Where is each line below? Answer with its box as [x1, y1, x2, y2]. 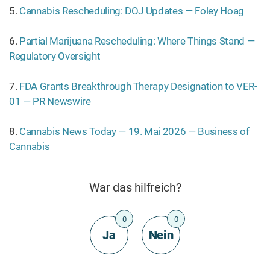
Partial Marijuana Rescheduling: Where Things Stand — [19, 35, 255, 47]
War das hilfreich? [89, 180, 181, 195]
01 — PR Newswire [9, 95, 91, 107]
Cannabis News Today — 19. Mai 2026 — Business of [19, 125, 250, 137]
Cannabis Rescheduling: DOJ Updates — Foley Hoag [19, 5, 245, 17]
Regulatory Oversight [9, 50, 101, 62]
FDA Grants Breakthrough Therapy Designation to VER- [19, 80, 257, 92]
